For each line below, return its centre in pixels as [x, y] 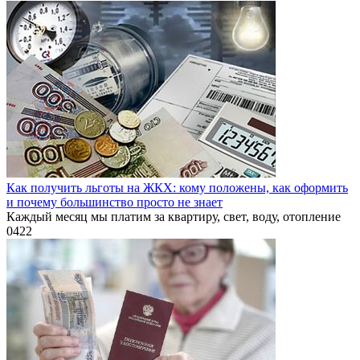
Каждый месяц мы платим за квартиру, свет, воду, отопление [174, 217]
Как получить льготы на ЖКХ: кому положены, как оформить [177, 188]
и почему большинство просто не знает [115, 202]
